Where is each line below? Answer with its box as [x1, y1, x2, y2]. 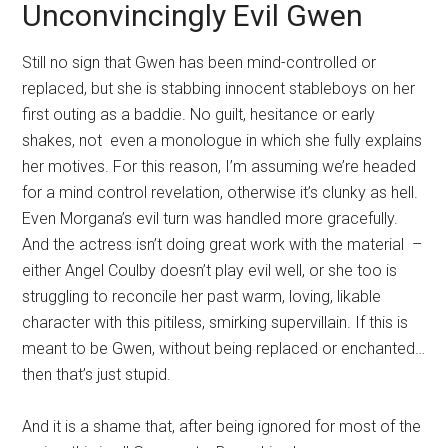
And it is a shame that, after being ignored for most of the [22, 417, 422, 437]
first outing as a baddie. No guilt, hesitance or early [22, 105, 376, 125]
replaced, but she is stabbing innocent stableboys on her [22, 79, 416, 99]
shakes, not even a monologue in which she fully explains [22, 131, 423, 151]
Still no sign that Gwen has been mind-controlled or [22, 53, 377, 73]
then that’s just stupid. [22, 365, 172, 385]
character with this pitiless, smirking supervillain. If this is [22, 313, 409, 333]
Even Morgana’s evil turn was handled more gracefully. [22, 209, 399, 229]
